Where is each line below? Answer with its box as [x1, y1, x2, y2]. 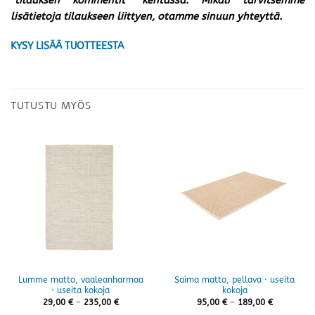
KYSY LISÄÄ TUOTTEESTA [11, 39, 124, 52]
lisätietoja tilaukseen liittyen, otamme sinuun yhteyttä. [11, 11, 282, 23]
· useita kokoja [51, 285, 110, 296]
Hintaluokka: [117, 297, 169, 307]
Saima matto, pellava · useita [174, 275, 295, 285]
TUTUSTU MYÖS [11, 98, 91, 112]
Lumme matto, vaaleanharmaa [18, 275, 143, 285]
